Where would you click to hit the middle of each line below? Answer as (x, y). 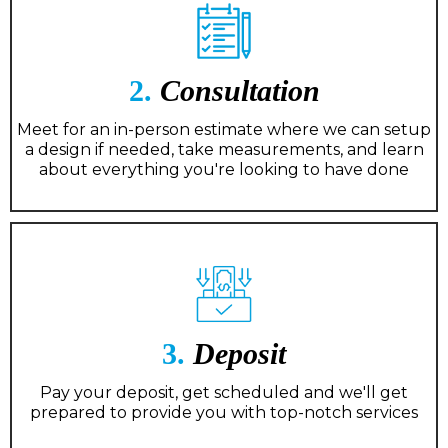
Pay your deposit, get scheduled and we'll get (224, 392)
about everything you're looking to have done (224, 169)
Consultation (235, 90)
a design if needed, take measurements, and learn (224, 149)
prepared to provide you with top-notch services (224, 412)
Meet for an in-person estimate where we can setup (224, 129)
